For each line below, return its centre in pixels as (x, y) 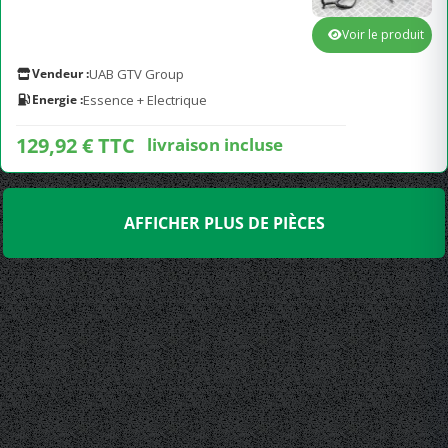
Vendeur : (60, 73)
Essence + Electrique (145, 100)
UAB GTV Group (136, 74)
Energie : (57, 99)
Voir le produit (383, 34)
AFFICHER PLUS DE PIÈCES (224, 223)
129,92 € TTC (75, 145)
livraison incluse (215, 144)
